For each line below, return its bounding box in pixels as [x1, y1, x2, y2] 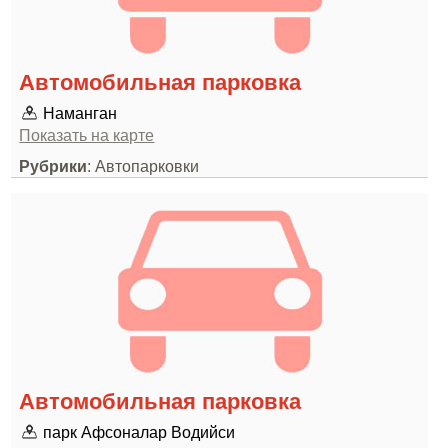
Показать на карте [19, 126, 155, 144]
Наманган [43, 104, 118, 122]
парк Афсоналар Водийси [43, 423, 236, 441]
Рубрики [19, 157, 88, 175]
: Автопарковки [87, 157, 200, 175]
